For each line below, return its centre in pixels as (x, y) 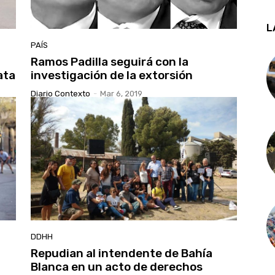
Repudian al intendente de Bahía (122, 254)
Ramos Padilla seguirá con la (110, 61)
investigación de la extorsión (112, 75)
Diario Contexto (60, 93)
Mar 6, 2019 (121, 93)
